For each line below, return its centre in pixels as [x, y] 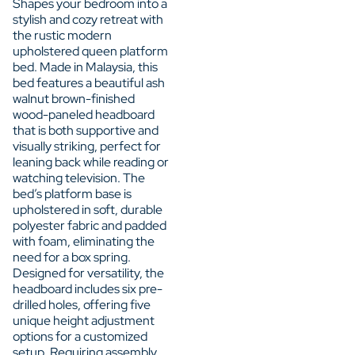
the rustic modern [62, 35]
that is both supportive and [86, 130]
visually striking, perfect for [87, 146]
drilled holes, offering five [82, 304]
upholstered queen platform [90, 51]
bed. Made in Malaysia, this [85, 67]
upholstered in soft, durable [88, 209]
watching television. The [79, 177]
